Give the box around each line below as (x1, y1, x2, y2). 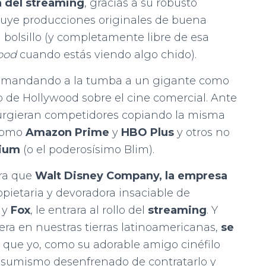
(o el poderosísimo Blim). (20, 142, 154, 156)
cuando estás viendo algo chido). (17, 47, 197, 61)
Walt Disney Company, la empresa (35, 169, 227, 182)
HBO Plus (121, 125, 174, 139)
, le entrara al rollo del (30, 203, 148, 217)
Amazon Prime (26, 125, 109, 139)
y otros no (174, 125, 230, 139)
